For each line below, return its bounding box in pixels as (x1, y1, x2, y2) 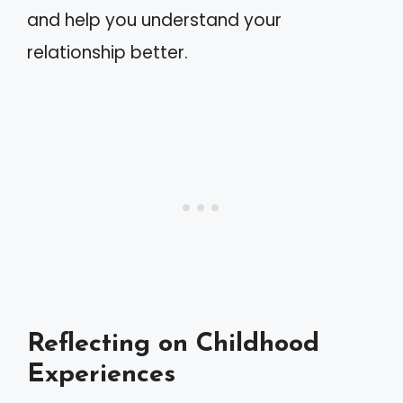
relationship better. (27, 40, 188, 65)
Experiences (27, 361, 175, 388)
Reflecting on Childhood (27, 330, 319, 357)
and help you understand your (27, 8, 282, 32)
